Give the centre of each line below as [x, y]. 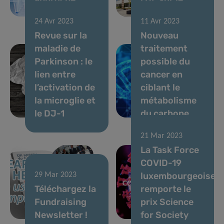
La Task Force [169, 150]
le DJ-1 [49, 114]
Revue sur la [61, 36]
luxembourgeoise [178, 176]
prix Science [167, 202]
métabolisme [168, 101]
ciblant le [160, 88]
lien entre [55, 75]
